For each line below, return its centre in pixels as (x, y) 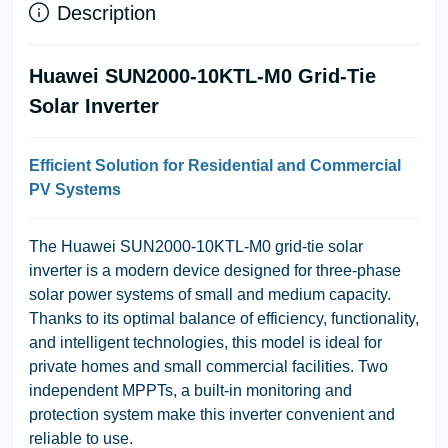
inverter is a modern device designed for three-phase (215, 270)
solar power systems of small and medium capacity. (210, 294)
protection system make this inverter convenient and (212, 414)
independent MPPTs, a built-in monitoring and (190, 390)
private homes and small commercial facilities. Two (208, 366)
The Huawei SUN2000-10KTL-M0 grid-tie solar (196, 246)
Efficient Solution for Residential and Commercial (215, 165)
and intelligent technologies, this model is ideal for (205, 342)
